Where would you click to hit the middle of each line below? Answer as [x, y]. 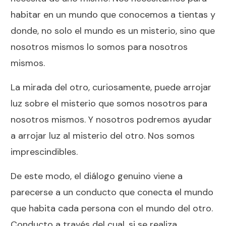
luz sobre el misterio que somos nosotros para [109, 103]
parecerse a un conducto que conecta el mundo [112, 192]
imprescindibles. [44, 152]
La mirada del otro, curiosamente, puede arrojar [111, 87]
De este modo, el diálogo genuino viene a [97, 176]
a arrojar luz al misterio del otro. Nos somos [103, 135]
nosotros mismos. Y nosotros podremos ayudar [111, 119]
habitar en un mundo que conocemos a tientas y [113, 14]
